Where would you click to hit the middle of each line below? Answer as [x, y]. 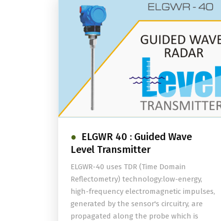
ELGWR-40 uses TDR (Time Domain [128, 167]
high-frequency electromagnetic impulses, [143, 192]
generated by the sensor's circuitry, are [137, 204]
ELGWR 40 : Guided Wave [137, 137]
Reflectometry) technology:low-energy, [136, 179]
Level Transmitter [110, 150]
